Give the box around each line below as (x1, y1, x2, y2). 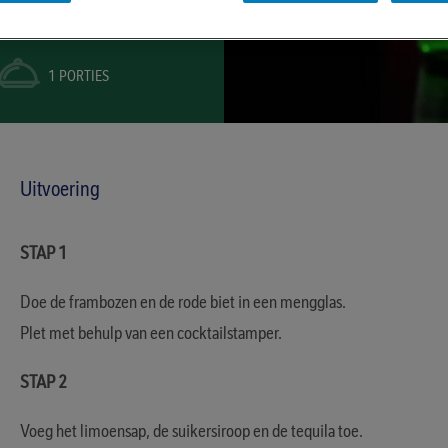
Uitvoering (20, 175, 100, 202)
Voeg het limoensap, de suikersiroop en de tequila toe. (20, 419, 363, 442)
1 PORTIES (48, 66, 109, 86)
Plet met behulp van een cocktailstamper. (20, 321, 282, 344)
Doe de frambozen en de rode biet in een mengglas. (20, 290, 346, 313)
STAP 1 (20, 241, 67, 264)
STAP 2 (20, 370, 67, 393)
